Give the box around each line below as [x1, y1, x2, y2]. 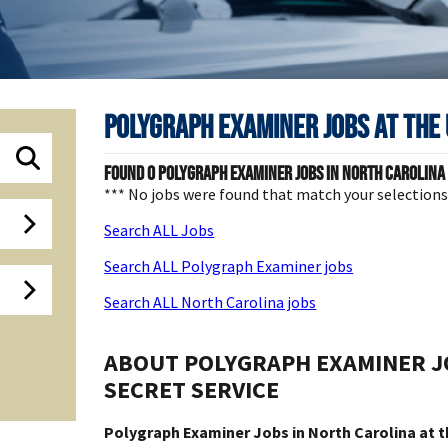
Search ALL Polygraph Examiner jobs [104, 255, 354, 276]
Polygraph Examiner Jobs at [104, 108, 404, 145]
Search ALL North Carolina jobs [104, 291, 317, 312]
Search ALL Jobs [104, 219, 215, 240]
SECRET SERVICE [104, 373, 280, 405]
